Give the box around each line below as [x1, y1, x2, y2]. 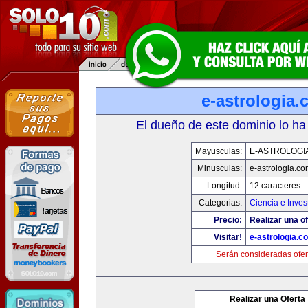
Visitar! [213, 232, 242, 242]
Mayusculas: [195, 146, 242, 156]
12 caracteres [249, 181, 300, 190]
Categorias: [198, 198, 242, 208]
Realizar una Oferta [230, 294, 305, 304]
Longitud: [206, 181, 242, 190]
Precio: [213, 215, 242, 225]
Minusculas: [197, 164, 242, 173]
